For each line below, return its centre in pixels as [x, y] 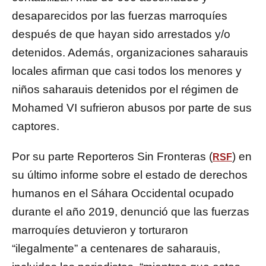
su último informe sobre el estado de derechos [130, 175]
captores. [36, 126]
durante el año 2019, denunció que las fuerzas [131, 212]
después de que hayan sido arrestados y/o [121, 34]
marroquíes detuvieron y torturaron [100, 230]
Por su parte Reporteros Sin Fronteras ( [112, 157]
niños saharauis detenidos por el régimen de [125, 90]
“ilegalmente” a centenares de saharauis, [116, 249]
